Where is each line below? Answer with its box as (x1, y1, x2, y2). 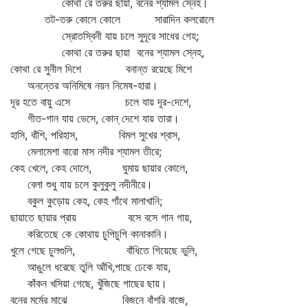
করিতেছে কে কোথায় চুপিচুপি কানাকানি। (10, 227, 168, 241)
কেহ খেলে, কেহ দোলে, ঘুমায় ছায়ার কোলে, (10, 161, 188, 175)
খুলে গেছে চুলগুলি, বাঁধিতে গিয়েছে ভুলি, (10, 243, 197, 257)
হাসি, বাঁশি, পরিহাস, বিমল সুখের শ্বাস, (10, 128, 180, 142)
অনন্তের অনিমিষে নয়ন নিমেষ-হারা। (10, 78, 158, 92)
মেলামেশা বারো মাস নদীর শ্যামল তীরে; (10, 144, 162, 158)
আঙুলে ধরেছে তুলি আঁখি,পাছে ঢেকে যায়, (10, 260, 170, 274)
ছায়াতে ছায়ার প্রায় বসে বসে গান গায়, (10, 210, 192, 224)
